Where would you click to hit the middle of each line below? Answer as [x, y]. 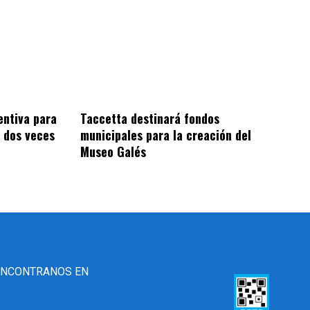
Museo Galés [113, 151]
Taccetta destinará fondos [150, 118]
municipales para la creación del [166, 135]
